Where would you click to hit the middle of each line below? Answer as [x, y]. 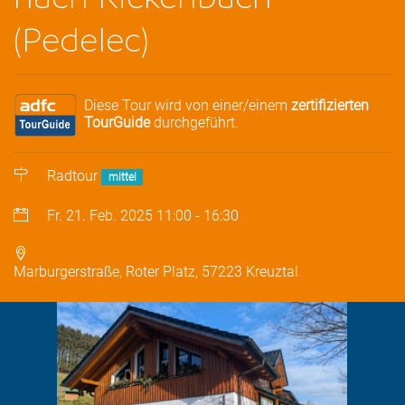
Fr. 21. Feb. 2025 [100, 216]
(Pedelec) [81, 38]
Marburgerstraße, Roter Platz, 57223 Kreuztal [156, 272]
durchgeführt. [194, 122]
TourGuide [117, 122]
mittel [122, 178]
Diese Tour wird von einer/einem [188, 105]
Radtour [73, 176]
